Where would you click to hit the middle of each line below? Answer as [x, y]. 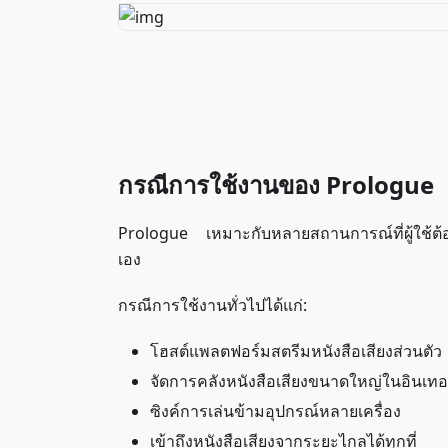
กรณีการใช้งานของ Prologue [276, 184]
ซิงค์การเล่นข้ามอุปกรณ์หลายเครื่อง [275, 411]
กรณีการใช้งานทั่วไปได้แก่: [212, 305]
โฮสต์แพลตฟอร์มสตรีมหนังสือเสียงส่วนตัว [296, 351]
